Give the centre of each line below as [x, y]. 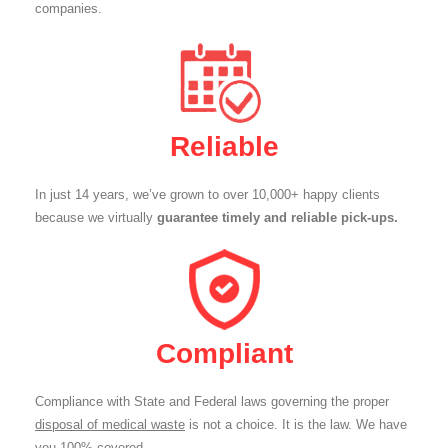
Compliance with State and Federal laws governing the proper [212, 401]
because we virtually [96, 217]
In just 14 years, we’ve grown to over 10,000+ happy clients [207, 194]
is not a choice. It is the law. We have [296, 424]
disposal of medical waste [110, 424]
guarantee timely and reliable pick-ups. [277, 217]
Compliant [224, 353]
